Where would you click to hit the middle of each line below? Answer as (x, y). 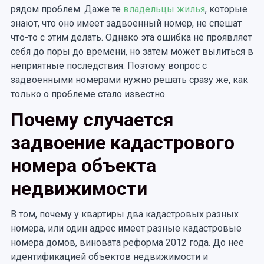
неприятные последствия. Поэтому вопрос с (108, 66)
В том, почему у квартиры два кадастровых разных (124, 214)
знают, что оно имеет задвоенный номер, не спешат (126, 23)
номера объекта (83, 166)
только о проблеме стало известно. (90, 94)
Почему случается (92, 120)
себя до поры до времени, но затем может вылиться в (132, 52)
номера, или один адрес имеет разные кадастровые (126, 228)
